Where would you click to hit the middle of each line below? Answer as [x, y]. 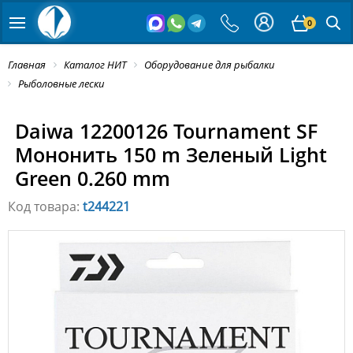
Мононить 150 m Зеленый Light [171, 155]
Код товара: [45, 207]
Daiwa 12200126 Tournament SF [166, 131]
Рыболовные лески [61, 84]
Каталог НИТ [95, 65]
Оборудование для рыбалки [210, 65]
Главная [27, 65]
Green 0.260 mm [92, 178]
